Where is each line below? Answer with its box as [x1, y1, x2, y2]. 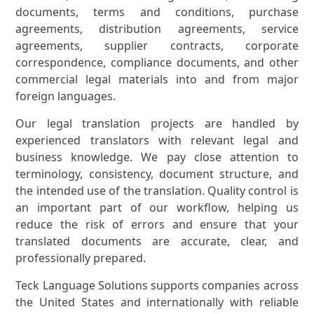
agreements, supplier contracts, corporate [15, 38, 299, 54]
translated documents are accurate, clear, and [15, 233, 299, 250]
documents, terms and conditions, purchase [15, 4, 299, 20]
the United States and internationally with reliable [15, 294, 299, 310]
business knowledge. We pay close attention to [15, 149, 299, 165]
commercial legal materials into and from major [15, 71, 299, 88]
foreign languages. [15, 88, 116, 104]
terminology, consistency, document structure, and [15, 166, 299, 182]
